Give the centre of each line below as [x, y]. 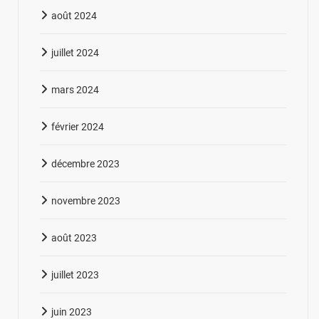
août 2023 [74, 237]
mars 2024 [75, 89]
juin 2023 [72, 312]
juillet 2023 [75, 274]
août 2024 [74, 15]
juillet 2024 [75, 52]
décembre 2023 [85, 163]
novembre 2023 [86, 200]
